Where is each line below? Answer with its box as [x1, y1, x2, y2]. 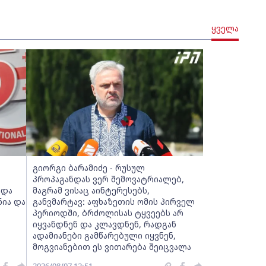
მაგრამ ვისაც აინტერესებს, [32, 185, 150, 196]
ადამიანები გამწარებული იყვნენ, [32, 230, 176, 241]
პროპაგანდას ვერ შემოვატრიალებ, [32, 173, 184, 185]
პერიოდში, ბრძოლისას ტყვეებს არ [32, 207, 183, 218]
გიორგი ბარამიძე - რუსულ [32, 162, 145, 173]
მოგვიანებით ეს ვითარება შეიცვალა [32, 241, 191, 252]
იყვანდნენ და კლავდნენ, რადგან [32, 218, 176, 230]
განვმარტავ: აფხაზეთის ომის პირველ [32, 196, 195, 207]
